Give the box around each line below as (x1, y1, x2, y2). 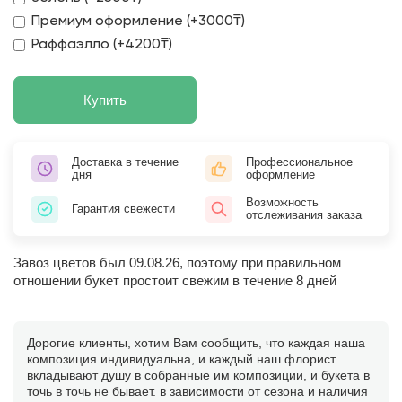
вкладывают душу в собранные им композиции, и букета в (27, 368, 370, 382)
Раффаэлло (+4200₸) (31, 38, 172, 52)
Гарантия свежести (72, 202, 175, 215)
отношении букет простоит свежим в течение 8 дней (13, 273, 336, 288)
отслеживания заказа (246, 208, 362, 222)
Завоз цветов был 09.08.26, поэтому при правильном (13, 255, 341, 270)
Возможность (246, 196, 319, 209)
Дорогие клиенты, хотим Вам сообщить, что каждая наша (27, 336, 365, 350)
